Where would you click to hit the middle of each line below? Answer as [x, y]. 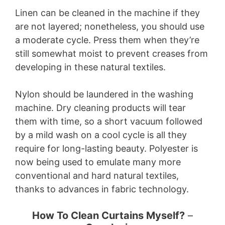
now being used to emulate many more [98, 162]
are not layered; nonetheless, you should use [110, 26]
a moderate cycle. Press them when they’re [107, 40]
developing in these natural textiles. [90, 67]
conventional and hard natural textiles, [97, 175]
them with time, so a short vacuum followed [109, 121]
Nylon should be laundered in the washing [104, 94]
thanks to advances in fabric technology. [102, 189]
